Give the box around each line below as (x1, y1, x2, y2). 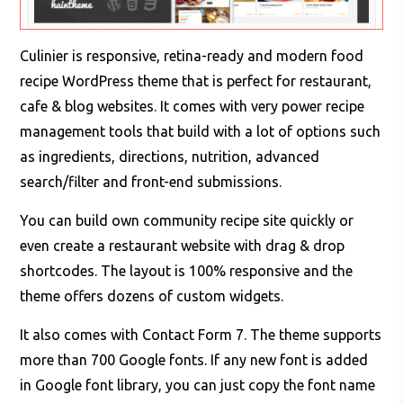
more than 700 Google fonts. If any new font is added (20, 352, 369, 369)
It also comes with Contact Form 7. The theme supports (20, 327, 382, 344)
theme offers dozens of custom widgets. (20, 288, 284, 305)
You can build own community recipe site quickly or (20, 212, 354, 229)
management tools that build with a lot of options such (20, 123, 381, 140)
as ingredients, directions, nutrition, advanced (20, 148, 320, 166)
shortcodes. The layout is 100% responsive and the (20, 263, 354, 280)
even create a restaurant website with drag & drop (20, 237, 345, 255)
